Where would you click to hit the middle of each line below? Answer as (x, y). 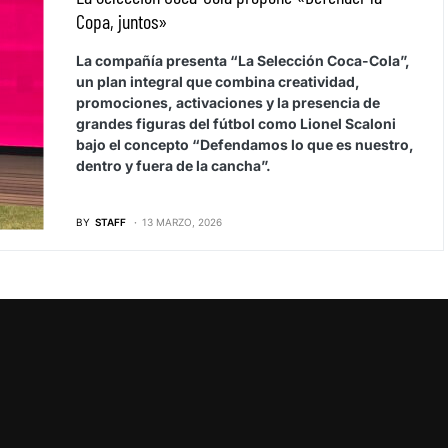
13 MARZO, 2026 (181, 221)
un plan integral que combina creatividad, (217, 81)
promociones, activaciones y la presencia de (227, 102)
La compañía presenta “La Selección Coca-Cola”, (242, 60)
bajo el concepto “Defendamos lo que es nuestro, (244, 144)
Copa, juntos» (121, 20)
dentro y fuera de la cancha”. (173, 165)
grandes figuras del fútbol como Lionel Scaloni (235, 123)
